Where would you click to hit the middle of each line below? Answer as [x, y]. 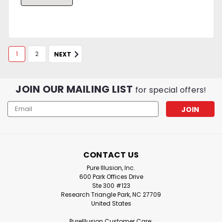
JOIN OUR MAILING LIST [75, 89]
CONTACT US [111, 155]
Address [21, 116]
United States [111, 203]
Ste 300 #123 [111, 185]
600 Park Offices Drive [111, 176]
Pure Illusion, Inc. [111, 167]
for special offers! [171, 90]
